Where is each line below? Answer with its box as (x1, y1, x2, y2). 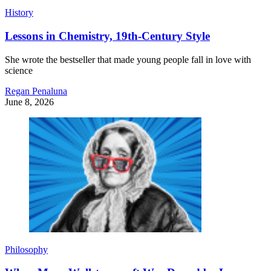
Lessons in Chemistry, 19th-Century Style (5, 29, 210, 42)
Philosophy (5, 244, 48, 255)
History (5, 7, 33, 18)
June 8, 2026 (5, 96, 54, 107)
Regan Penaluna (5, 85, 67, 96)
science (5, 65, 33, 76)
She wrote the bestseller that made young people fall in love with (5, 54, 251, 65)
